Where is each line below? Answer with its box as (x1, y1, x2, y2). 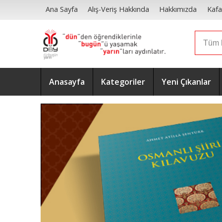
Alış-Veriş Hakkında (88, 4, 150, 14)
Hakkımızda (159, 4, 197, 14)
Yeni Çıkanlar (162, 76, 211, 87)
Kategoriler (101, 76, 145, 87)
